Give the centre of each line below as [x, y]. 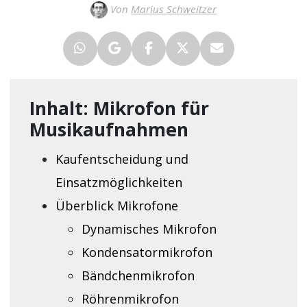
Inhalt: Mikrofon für [119, 109]
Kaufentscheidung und [122, 159]
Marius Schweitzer [174, 9]
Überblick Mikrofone [116, 205]
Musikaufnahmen [109, 130]
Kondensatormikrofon [147, 252]
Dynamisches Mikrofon [149, 229]
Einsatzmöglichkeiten [119, 182]
